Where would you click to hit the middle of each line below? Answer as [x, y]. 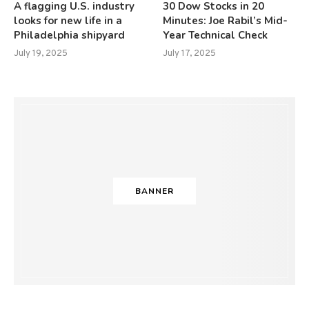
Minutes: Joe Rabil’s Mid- [226, 20]
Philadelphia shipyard [69, 35]
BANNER [154, 191]
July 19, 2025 [41, 53]
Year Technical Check [216, 35]
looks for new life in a [68, 20]
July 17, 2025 [190, 53]
